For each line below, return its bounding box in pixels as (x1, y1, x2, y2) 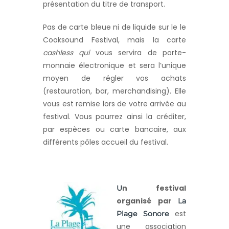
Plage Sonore (117, 209, 175, 219)
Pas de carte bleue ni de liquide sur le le (43, 22, 186, 33)
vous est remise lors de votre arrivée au (43, 99, 186, 109)
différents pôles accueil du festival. (43, 137, 168, 148)
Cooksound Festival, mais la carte (43, 35, 186, 45)
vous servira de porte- (95, 48, 187, 58)
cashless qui (43, 48, 96, 58)
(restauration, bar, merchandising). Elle (43, 86, 186, 97)
